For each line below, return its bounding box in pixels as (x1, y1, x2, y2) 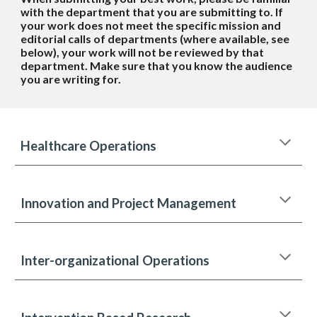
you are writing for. (21, 72, 122, 86)
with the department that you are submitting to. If (21, 5, 284, 18)
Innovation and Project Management (21, 195, 240, 211)
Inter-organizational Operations (21, 253, 210, 268)
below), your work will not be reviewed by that (21, 45, 265, 59)
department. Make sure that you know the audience (21, 59, 293, 72)
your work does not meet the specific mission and (21, 18, 282, 32)
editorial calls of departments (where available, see (21, 32, 290, 45)
